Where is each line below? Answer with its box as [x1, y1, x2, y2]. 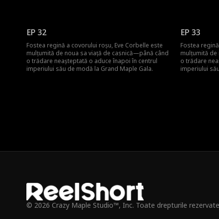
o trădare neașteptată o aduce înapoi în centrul [26, 57, 157, 65]
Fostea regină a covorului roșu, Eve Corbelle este [26, 41, 163, 49]
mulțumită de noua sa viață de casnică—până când [26, 49, 169, 57]
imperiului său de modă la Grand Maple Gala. [26, 65, 153, 73]
